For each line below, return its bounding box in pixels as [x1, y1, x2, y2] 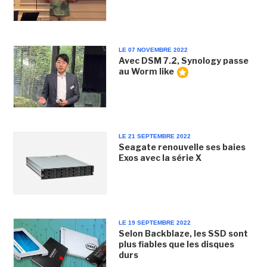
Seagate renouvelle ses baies [118, 142, 246, 152]
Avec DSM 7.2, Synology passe [118, 55, 249, 66]
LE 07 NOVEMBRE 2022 [118, 46, 188, 53]
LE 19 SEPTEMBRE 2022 [118, 219, 191, 226]
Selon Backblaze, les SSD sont [118, 228, 248, 239]
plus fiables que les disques [118, 239, 234, 250]
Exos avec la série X [118, 153, 201, 163]
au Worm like [118, 66, 174, 76]
